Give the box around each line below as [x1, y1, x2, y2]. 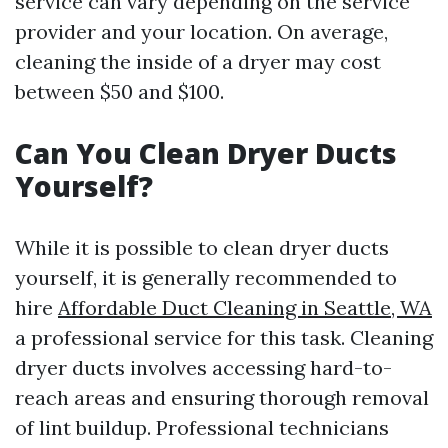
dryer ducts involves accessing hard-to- [15, 355, 392, 381]
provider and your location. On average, [15, 19, 388, 45]
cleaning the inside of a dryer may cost [15, 49, 381, 75]
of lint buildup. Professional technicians [15, 415, 389, 441]
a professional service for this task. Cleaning [15, 325, 433, 351]
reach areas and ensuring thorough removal [15, 385, 429, 411]
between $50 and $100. [15, 79, 224, 105]
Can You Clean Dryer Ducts [15, 134, 397, 173]
